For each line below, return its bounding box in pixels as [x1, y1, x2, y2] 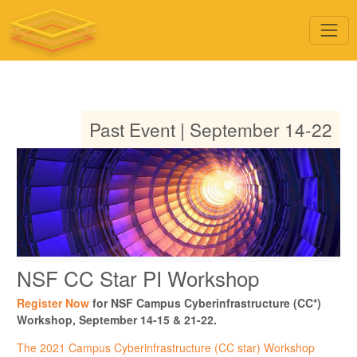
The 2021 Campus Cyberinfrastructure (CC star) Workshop [17, 339, 315, 355]
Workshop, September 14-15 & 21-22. [17, 311, 217, 328]
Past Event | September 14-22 [89, 116, 332, 142]
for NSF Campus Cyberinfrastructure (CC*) [89, 294, 321, 311]
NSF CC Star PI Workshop [17, 262, 259, 292]
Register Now [17, 294, 89, 311]
